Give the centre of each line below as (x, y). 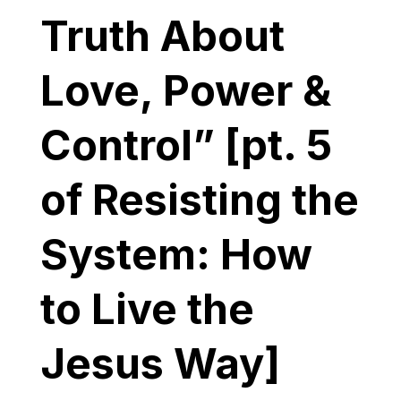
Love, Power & (185, 90)
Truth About (162, 35)
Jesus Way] (160, 363)
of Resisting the (199, 199)
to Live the (147, 308)
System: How (176, 253)
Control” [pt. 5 (186, 144)
